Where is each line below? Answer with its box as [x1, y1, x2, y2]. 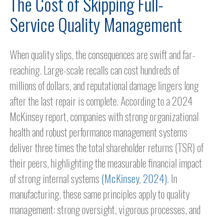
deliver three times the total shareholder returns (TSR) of [10, 139, 203, 155]
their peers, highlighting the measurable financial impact [10, 155, 202, 171]
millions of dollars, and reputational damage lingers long [10, 77, 199, 93]
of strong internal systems [10, 170, 101, 186]
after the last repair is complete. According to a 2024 [10, 93, 193, 109]
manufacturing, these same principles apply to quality [10, 186, 189, 202]
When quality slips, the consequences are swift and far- [10, 46, 195, 62]
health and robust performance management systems [10, 124, 187, 140]
